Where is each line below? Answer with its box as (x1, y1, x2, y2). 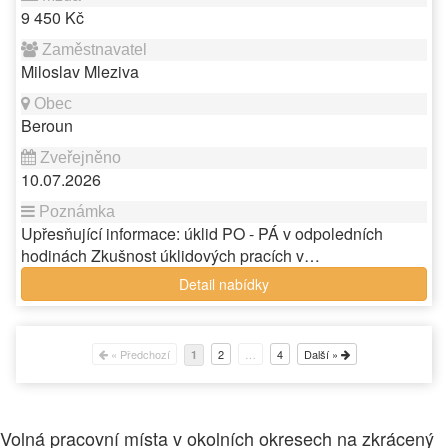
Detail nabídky (179, 274, 269, 294)
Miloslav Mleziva (21, 60, 139, 83)
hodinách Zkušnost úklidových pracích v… (21, 244, 320, 267)
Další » (303, 346, 341, 362)
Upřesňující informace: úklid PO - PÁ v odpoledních (21, 222, 383, 245)
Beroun (21, 114, 73, 137)
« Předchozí (107, 346, 170, 362)
